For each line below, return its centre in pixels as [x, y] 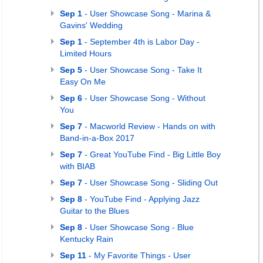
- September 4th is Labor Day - [141, 42]
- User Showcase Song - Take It [142, 70]
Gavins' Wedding [91, 25]
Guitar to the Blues [95, 211]
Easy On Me [83, 82]
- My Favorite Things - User [139, 255]
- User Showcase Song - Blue [138, 227]
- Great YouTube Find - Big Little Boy [151, 154]
